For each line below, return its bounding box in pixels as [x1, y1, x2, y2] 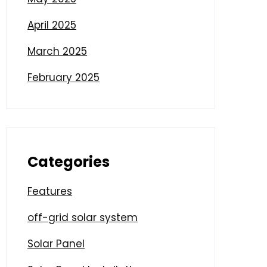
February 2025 [27, 70, 100, 85]
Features [27, 184, 73, 198]
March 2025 [27, 44, 88, 58]
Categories [27, 151, 110, 172]
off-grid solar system [27, 210, 138, 225]
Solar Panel [27, 236, 85, 251]
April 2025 [27, 17, 77, 32]
